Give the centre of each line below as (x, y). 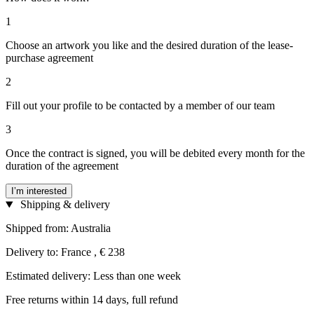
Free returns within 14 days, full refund (92, 300)
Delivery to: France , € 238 (65, 252)
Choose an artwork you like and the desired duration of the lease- (149, 46)
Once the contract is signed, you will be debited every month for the (155, 153)
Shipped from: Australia (58, 228)
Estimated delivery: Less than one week (93, 276)
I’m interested (39, 191)
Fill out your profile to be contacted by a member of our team (140, 106)
